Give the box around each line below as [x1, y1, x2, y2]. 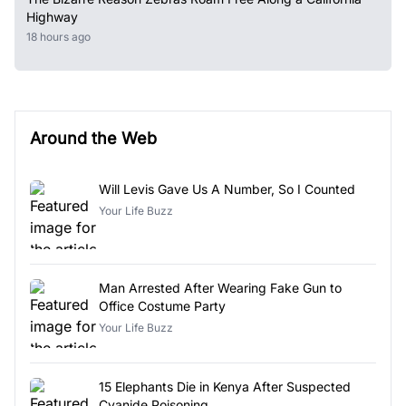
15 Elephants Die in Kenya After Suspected [99, 378, 351, 394]
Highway [26, 8, 78, 24]
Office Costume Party [99, 297, 226, 314]
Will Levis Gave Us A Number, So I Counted [99, 180, 355, 197]
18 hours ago [31, 29, 91, 43]
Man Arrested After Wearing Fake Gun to [99, 279, 342, 295]
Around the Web [30, 128, 157, 148]
